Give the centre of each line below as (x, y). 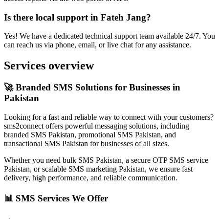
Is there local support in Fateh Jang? (77, 17)
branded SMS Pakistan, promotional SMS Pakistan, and (90, 134)
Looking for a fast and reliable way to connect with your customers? (109, 117)
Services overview (49, 66)
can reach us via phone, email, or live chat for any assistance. (98, 45)
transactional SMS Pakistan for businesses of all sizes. (87, 143)
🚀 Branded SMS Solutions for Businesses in (92, 88)
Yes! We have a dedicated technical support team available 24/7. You (109, 36)
